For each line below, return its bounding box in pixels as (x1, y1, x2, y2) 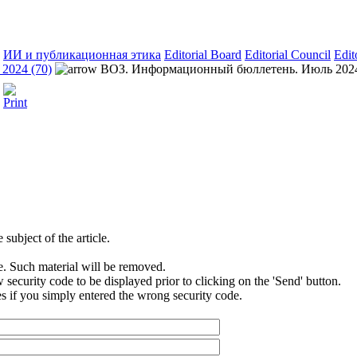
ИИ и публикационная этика (3, 48, 161, 61)
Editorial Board (164, 48, 241, 61)
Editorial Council (245, 48, 331, 61)
